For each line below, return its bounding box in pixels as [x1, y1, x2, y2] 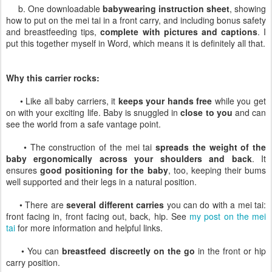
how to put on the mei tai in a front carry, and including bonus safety [6, 14, 266, 26]
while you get [212, 95, 267, 107]
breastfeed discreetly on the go [62, 245, 195, 257]
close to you [180, 106, 233, 118]
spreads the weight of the [155, 141, 266, 153]
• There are [6, 199, 67, 211]
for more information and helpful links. [15, 222, 163, 234]
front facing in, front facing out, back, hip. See [6, 210, 190, 222]
